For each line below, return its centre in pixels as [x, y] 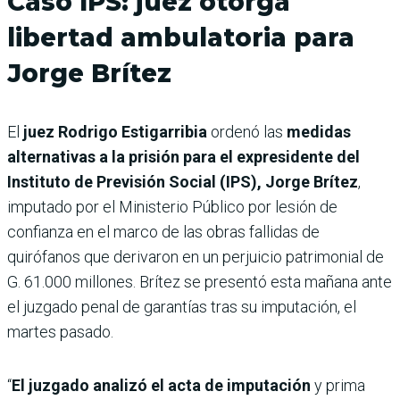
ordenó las [249, 132]
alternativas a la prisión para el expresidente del [183, 157]
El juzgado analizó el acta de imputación [163, 386]
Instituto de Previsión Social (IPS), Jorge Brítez [183, 182]
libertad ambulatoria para [181, 38]
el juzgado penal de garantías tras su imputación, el [182, 307]
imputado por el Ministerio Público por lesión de [172, 207]
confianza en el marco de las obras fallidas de [163, 232]
